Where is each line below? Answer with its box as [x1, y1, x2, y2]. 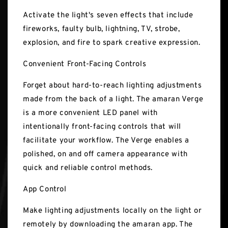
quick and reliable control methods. [23, 163, 153, 174]
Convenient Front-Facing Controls [23, 60, 147, 70]
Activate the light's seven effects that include [23, 11, 193, 21]
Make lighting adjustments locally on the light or [23, 206, 202, 216]
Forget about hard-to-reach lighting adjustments [23, 81, 202, 91]
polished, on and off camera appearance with [23, 150, 188, 160]
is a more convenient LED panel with [23, 108, 158, 119]
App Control [23, 185, 67, 195]
